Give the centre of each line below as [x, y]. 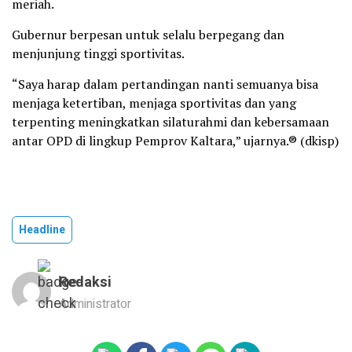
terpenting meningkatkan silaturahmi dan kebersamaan [170, 121]
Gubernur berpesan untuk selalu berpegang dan [148, 34]
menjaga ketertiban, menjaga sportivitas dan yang [154, 103]
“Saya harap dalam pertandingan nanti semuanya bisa [165, 84]
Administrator [95, 304]
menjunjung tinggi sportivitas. [98, 53]
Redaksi [85, 282]
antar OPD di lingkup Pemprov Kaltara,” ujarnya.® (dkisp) [175, 140]
